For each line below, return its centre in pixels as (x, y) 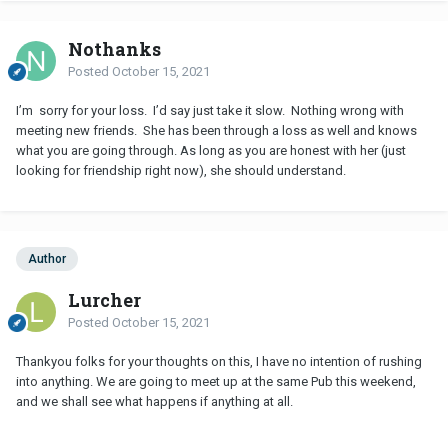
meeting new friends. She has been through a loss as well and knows (216, 131)
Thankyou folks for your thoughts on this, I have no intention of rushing (219, 361)
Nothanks (114, 49)
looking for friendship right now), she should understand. (184, 171)
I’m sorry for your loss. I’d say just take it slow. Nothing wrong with (210, 111)
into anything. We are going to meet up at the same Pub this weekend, (216, 381)
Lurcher (104, 299)
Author (47, 259)
